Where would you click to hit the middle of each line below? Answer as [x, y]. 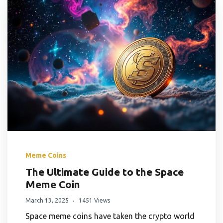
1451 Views [94, 201]
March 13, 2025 [47, 201]
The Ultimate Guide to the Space [105, 172]
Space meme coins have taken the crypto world [110, 216]
